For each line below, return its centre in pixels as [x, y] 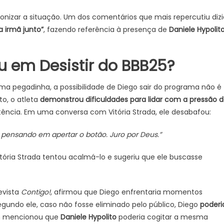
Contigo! [36, 192]
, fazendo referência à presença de [106, 29]
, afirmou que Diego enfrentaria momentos [126, 192]
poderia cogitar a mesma [162, 217]
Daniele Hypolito [88, 217]
